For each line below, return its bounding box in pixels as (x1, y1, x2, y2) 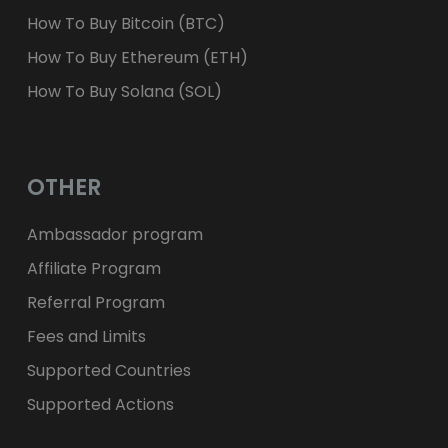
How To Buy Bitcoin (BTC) (27, 11, 226, 35)
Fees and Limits (27, 324, 147, 348)
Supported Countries (27, 358, 192, 382)
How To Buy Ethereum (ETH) (27, 45, 249, 69)
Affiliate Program (27, 256, 162, 280)
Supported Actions (27, 392, 175, 416)
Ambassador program (27, 222, 204, 246)
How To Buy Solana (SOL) (27, 79, 223, 103)
